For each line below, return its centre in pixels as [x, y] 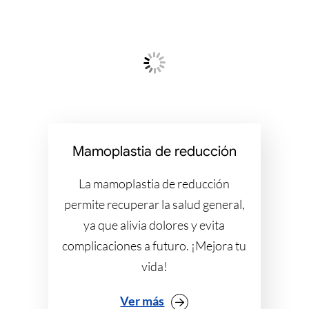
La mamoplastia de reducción [154, 184]
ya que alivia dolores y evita [154, 225]
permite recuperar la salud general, [154, 205]
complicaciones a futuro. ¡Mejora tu [154, 246]
